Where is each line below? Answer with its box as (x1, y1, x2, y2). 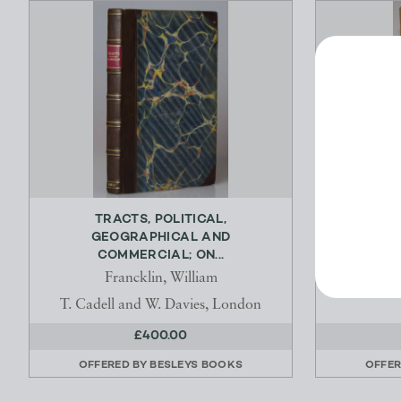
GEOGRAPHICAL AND (90, 231, 231, 245)
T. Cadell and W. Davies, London (60, 298, 261, 313)
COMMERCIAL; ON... (97, 249, 225, 263)
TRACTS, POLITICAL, (94, 213, 227, 227)
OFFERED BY (78, 360, 150, 371)
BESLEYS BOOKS (149, 360, 243, 371)
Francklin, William (104, 271, 218, 286)
